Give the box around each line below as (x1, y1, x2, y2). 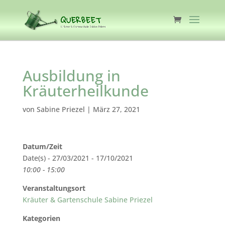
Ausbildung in (22, 65, 121, 86)
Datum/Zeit (22, 142, 62, 151)
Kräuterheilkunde (22, 80, 149, 101)
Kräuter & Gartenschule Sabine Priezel (22, 195, 153, 204)
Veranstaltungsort (22, 183, 85, 193)
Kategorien (22, 213, 60, 223)
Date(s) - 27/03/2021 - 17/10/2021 (22, 153, 133, 163)
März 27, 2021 (92, 104, 140, 114)
